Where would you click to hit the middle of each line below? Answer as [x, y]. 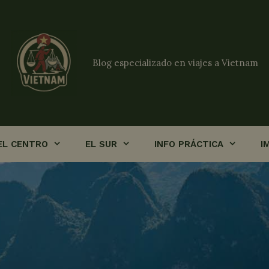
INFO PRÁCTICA [189, 144]
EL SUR [101, 144]
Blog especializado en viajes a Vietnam [175, 63]
